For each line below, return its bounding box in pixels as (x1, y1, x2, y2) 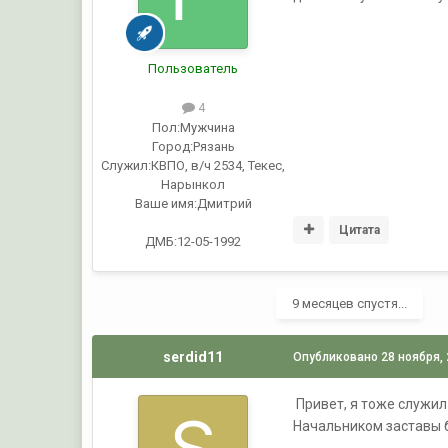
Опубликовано (293, 349, 382, 364)
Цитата (338, 223, 380, 237)
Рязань (192, 138, 235, 154)
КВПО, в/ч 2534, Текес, (151, 157, 286, 173)
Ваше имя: (134, 195, 197, 211)
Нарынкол (161, 176, 226, 192)
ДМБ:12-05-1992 (145, 233, 242, 249)
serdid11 (163, 348, 224, 365)
